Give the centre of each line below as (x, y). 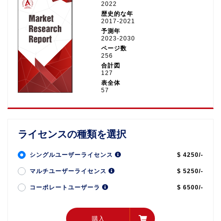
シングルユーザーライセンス (72, 155)
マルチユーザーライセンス (69, 171)
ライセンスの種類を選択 (72, 134)
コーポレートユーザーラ (66, 187)
